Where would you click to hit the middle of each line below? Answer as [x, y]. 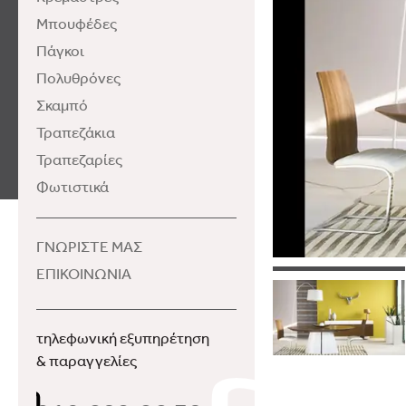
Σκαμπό [62, 106]
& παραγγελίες [87, 362]
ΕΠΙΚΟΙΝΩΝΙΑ [84, 275]
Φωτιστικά [72, 188]
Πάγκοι [60, 52]
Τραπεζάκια [76, 133]
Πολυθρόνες [78, 79]
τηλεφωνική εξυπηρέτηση [123, 339]
